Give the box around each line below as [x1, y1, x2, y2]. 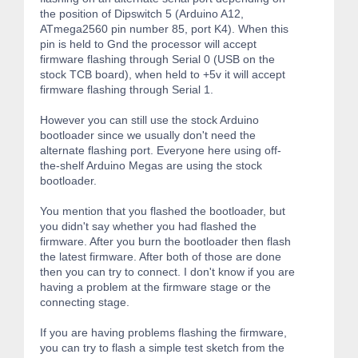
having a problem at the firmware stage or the [40, 280, 271, 293]
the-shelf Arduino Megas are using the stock [40, 158, 262, 172]
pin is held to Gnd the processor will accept [40, 37, 257, 50]
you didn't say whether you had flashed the [40, 219, 257, 233]
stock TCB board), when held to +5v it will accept [40, 67, 285, 81]
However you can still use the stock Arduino [40, 113, 259, 126]
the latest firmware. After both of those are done [40, 249, 281, 263]
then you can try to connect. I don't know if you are [40, 265, 295, 278]
